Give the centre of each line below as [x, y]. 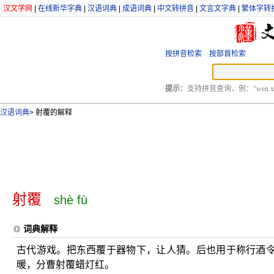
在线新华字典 [60, 9]
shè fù [71, 200]
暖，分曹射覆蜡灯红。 [70, 265]
